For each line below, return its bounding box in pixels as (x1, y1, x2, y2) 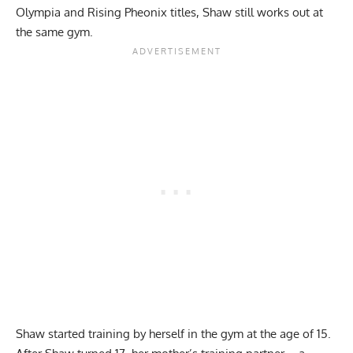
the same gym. (16, 24, 96, 40)
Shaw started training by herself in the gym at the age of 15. (16, 326, 331, 342)
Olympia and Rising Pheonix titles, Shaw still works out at (16, 5, 323, 20)
